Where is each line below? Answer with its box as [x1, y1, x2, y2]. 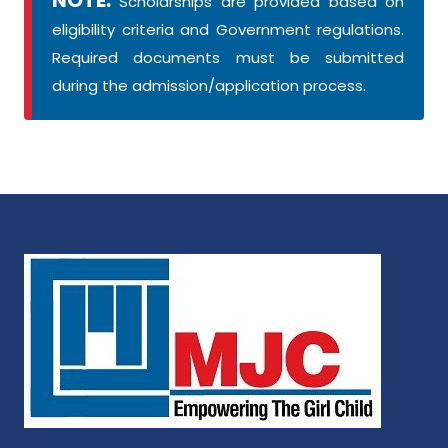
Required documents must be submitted [52, 46, 404, 68]
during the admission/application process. [52, 74, 366, 96]
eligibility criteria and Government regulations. [52, 18, 404, 40]
